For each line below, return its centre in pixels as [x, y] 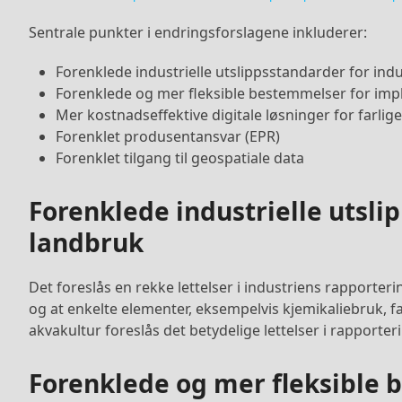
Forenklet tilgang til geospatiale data [180, 157]
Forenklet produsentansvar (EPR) [168, 136]
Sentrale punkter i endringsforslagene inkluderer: [198, 32]
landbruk [86, 242]
